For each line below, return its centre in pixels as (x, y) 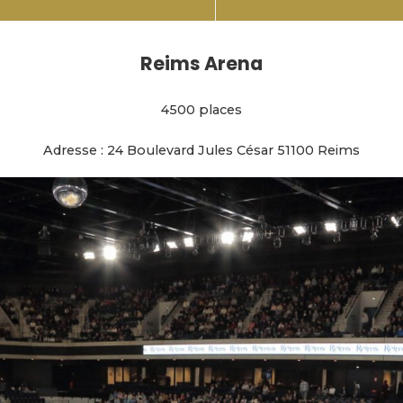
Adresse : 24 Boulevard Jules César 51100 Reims (201, 150)
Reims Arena (201, 63)
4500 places (201, 109)
